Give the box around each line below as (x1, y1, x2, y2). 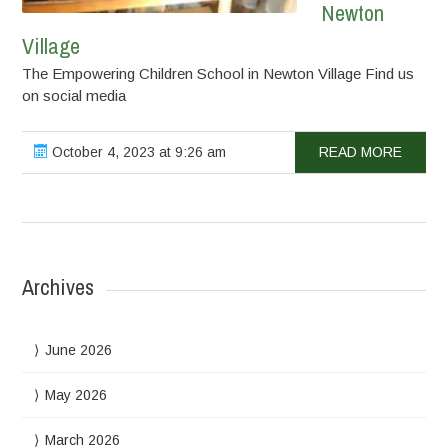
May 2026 (45, 387, 108, 403)
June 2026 (45, 342, 113, 358)
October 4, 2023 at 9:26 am (48, 144, 227, 160)
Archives (22, 272, 95, 302)
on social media (22, 87, 127, 104)
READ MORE (318, 144, 402, 160)
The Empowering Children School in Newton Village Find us (22, 65, 415, 82)
